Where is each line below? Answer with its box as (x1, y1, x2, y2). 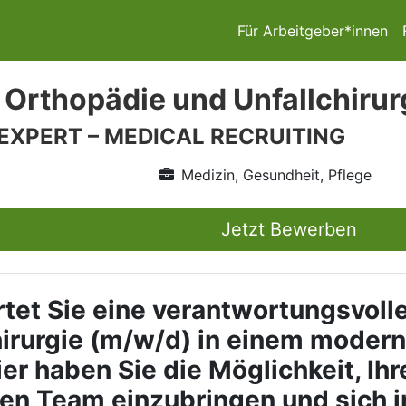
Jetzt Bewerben (221, 218, 357, 240)
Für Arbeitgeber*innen (237, 21, 388, 40)
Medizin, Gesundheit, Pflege (180, 166, 372, 184)
